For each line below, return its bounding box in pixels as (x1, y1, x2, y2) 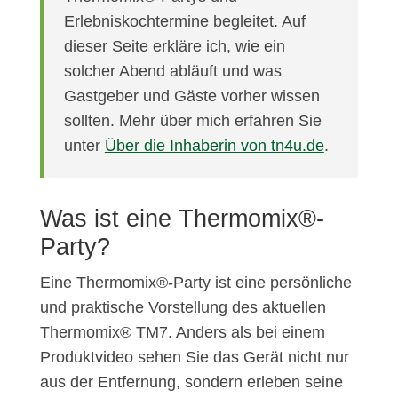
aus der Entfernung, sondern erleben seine (39, 373, 343, 392)
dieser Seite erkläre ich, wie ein (63, 37, 285, 56)
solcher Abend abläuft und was (63, 62, 282, 81)
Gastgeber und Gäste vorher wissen (63, 87, 320, 106)
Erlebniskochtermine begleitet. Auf (63, 12, 306, 31)
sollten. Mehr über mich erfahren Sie (63, 112, 322, 131)
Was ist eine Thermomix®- (39, 205, 324, 233)
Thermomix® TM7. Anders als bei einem (39, 323, 325, 342)
